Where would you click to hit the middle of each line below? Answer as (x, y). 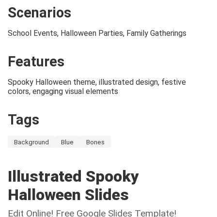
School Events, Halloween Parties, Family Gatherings (97, 33)
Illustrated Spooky (73, 177)
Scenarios (39, 12)
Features (36, 61)
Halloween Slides (68, 195)
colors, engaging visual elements (63, 91)
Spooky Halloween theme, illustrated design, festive (97, 82)
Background (31, 142)
